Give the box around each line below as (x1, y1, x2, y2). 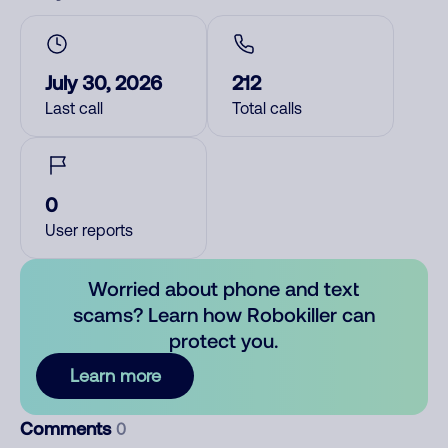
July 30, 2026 (45, 70, 162, 94)
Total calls (232, 99, 302, 117)
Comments (20, 417, 116, 439)
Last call (45, 99, 103, 117)
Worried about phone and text (88, 276, 360, 300)
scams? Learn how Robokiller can (72, 302, 375, 326)
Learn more (69, 365, 161, 386)
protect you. (169, 328, 279, 352)
